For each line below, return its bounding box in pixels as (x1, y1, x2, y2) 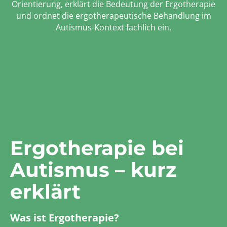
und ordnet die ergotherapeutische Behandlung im (16, 10, 211, 21)
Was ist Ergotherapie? (10, 211, 119, 225)
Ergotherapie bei (10, 135, 184, 160)
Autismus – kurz (10, 157, 176, 182)
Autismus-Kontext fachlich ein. (56, 21, 171, 33)
